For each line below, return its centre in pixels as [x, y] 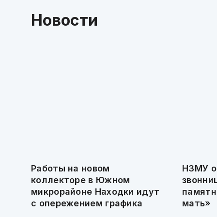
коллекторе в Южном [81, 180]
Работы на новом [70, 168]
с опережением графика [87, 203]
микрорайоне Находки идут [95, 192]
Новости [64, 20]
